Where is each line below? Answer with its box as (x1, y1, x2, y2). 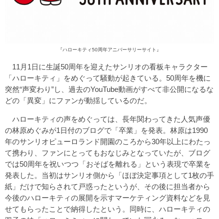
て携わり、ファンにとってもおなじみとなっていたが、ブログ (5, 148, 210, 157)
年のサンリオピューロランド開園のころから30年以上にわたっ (5, 137, 211, 146)
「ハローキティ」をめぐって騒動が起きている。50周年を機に (5, 73, 211, 82)
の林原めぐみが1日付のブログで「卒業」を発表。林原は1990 (5, 126, 208, 134)
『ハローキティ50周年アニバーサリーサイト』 (58, 46, 161, 52)
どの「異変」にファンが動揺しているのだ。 (5, 96, 152, 105)
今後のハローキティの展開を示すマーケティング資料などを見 (5, 193, 210, 202)
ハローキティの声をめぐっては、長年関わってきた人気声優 (5, 114, 210, 123)
